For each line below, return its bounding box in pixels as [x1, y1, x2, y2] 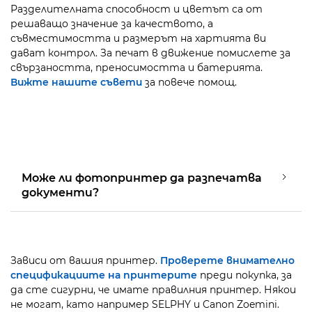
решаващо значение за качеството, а [10, 17, 213, 30]
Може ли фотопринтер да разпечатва [22, 171, 262, 185]
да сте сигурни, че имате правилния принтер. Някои [10, 283, 296, 296]
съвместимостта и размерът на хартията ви [10, 32, 266, 45]
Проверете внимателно [160, 254, 295, 267]
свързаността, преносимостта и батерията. [10, 61, 263, 74]
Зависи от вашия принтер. [10, 254, 160, 267]
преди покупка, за [197, 269, 292, 281]
